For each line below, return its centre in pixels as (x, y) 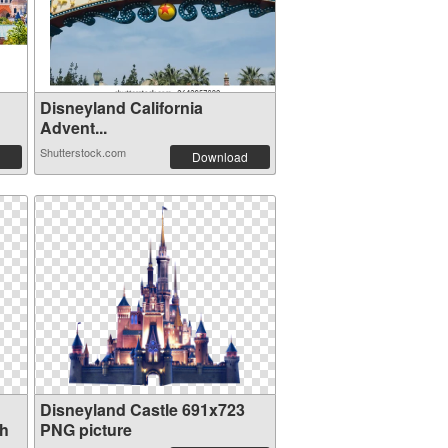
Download (219, 156)
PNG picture (85, 429)
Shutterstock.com (82, 152)
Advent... (73, 127)
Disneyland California (121, 107)
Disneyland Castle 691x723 (142, 409)
